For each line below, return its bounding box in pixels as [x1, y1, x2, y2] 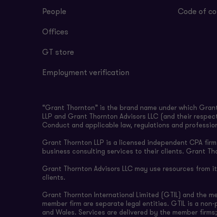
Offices [42, 29, 68, 36]
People [42, 8, 66, 16]
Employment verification [42, 69, 129, 77]
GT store [42, 49, 74, 57]
